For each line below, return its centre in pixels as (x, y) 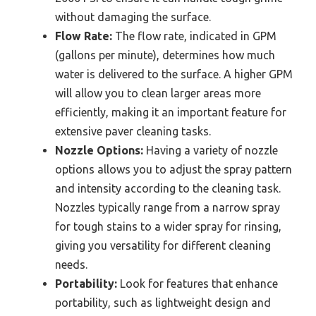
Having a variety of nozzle (211, 151)
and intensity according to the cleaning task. (168, 189)
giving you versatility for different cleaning (163, 246)
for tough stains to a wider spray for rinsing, (168, 227)
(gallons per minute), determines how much (165, 55)
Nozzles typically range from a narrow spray (168, 208)
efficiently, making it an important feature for (171, 113)
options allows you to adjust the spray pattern (174, 170)
